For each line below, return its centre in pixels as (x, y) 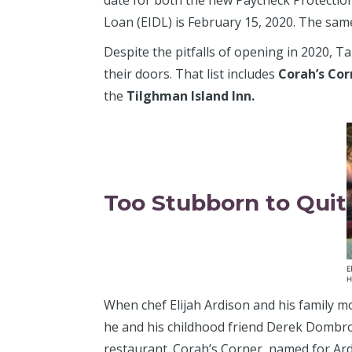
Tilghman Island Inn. (191, 96)
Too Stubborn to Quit (225, 202)
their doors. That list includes (191, 74)
